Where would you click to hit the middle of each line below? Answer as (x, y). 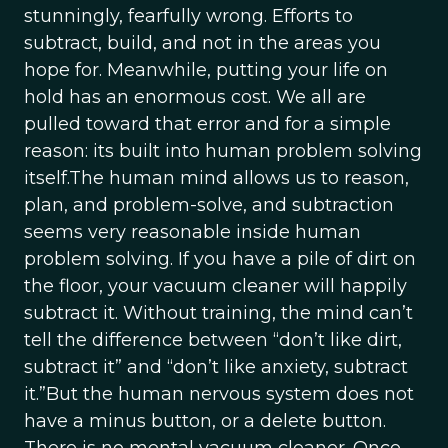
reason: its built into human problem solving (223, 151)
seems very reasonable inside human (192, 232)
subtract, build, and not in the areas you (202, 43)
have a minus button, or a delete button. (205, 421)
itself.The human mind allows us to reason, (216, 178)
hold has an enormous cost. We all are (195, 97)
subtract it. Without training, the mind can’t (218, 313)
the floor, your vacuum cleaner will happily (215, 286)
